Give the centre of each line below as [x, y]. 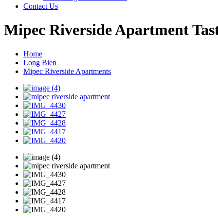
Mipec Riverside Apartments [67, 71]
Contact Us [41, 6]
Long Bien [40, 62]
